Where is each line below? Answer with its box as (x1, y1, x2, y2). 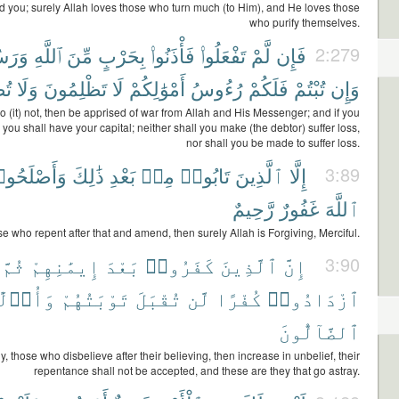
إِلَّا (289, 161, 306, 189)
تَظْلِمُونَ (44, 74, 107, 102)
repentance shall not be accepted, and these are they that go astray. (34, 362, 360, 378)
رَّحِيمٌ (232, 194, 274, 222)
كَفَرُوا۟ (145, 251, 215, 279)
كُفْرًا (216, 284, 262, 312)
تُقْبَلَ (135, 284, 182, 312)
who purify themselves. (249, 14, 360, 29)
